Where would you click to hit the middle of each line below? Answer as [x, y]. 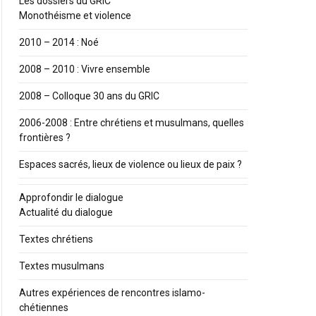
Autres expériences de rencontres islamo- [112, 293]
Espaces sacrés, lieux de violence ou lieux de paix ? [130, 165]
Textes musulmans [62, 266]
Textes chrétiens [56, 239]
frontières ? [45, 138]
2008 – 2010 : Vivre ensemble [85, 69]
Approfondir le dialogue [71, 198]
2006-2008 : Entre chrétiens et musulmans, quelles [132, 123]
